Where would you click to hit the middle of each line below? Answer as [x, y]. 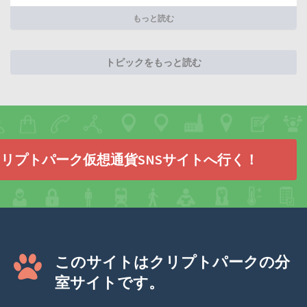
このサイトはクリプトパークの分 [172, 262]
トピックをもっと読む [153, 63]
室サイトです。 [109, 283]
